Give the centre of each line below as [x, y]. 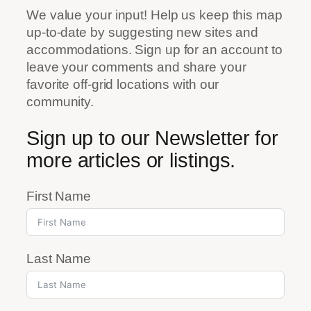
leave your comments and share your [136, 67]
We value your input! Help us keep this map [154, 15]
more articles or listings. [131, 160]
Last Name [59, 259]
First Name [59, 196]
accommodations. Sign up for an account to [154, 49]
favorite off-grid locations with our [123, 84]
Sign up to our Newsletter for [153, 138]
